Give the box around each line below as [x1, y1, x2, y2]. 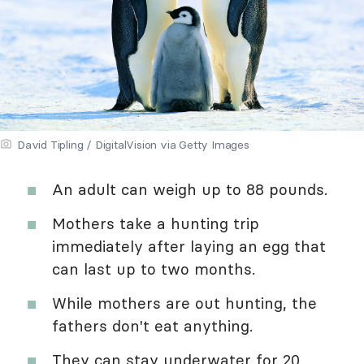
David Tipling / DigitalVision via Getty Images [17, 137, 249, 153]
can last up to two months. [52, 259, 255, 279]
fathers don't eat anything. [52, 316, 253, 336]
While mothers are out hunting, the [52, 293, 317, 314]
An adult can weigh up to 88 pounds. [52, 180, 327, 200]
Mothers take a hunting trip [52, 214, 259, 234]
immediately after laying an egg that [52, 236, 326, 257]
